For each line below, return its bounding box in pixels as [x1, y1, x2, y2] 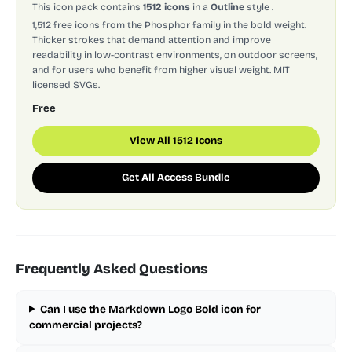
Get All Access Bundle [122, 170, 230, 184]
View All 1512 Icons [130, 134, 222, 147]
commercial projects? [29, 317, 142, 332]
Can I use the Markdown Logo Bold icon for [40, 302, 262, 316]
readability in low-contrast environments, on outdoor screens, [32, 48, 317, 60]
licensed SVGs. [32, 78, 100, 90]
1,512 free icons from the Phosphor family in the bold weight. [32, 18, 306, 31]
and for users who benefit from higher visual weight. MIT [32, 63, 290, 75]
